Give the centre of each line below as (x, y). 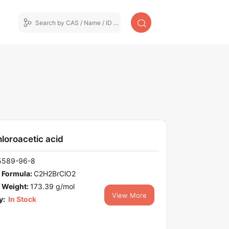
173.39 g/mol (52, 187)
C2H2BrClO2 (54, 174)
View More (130, 196)
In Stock (21, 199)
